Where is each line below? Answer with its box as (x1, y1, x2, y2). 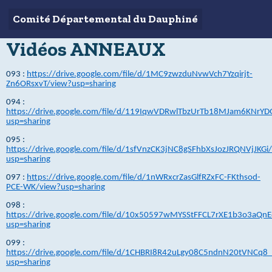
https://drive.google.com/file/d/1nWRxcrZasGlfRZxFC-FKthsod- (27, 172, 260, 182)
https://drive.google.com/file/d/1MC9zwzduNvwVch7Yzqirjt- (27, 69, 253, 79)
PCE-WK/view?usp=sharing (6, 182, 105, 192)
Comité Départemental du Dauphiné (13, 12, 198, 25)
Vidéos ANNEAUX (6, 37, 166, 61)
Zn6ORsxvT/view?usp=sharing (6, 79, 116, 89)
